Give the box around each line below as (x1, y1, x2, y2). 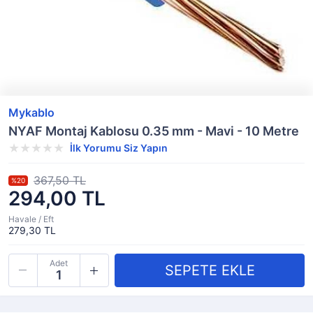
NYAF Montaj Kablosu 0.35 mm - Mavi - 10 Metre (8, 124, 299, 138)
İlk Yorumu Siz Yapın (70, 142, 168, 154)
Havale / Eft (8, 214, 54, 224)
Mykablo (8, 105, 54, 119)
